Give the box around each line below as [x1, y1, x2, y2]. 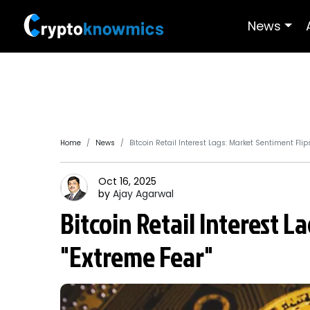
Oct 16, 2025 [98, 174, 156, 188]
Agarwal [136, 187, 174, 201]
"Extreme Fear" [60, 237, 213, 276]
